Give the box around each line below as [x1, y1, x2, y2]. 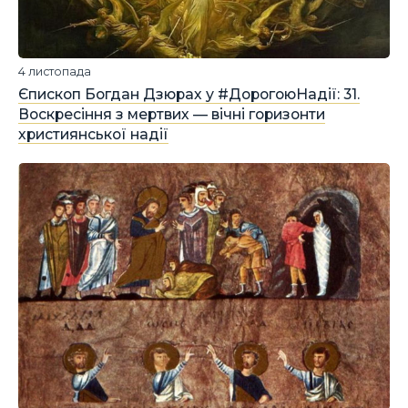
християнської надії [18, 126, 168, 143]
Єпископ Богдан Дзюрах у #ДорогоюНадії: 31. [18, 86, 360, 103]
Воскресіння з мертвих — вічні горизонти [18, 106, 325, 123]
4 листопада [18, 65, 91, 79]
